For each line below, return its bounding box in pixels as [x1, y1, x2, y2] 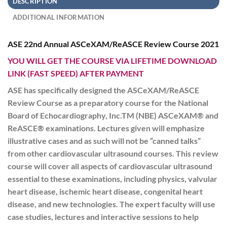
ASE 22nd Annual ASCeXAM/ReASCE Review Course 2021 [8, 39, 219, 49]
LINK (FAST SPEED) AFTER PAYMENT [8, 68, 144, 79]
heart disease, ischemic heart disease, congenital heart [8, 186, 203, 197]
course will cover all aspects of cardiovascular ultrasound [8, 161, 212, 171]
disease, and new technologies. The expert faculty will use [8, 199, 215, 209]
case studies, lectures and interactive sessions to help [8, 212, 199, 222]
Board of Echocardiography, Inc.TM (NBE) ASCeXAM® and [8, 110, 218, 121]
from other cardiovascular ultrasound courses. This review [8, 148, 218, 159]
